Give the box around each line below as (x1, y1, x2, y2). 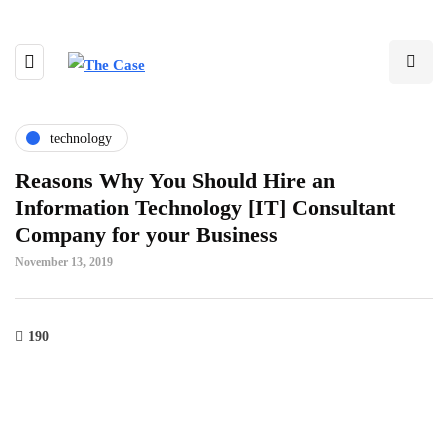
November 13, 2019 (15, 255, 113, 269)
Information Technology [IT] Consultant (15, 195, 395, 220)
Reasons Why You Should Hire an (15, 168, 335, 193)
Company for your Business (15, 222, 278, 247)
